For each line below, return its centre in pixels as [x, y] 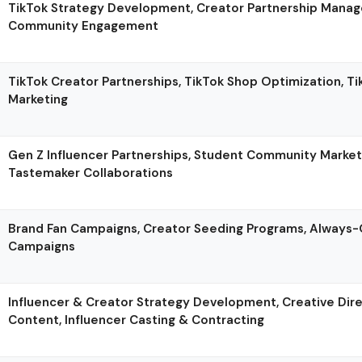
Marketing [38, 99]
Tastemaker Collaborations [91, 173]
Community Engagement [84, 25]
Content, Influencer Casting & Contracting [137, 320]
